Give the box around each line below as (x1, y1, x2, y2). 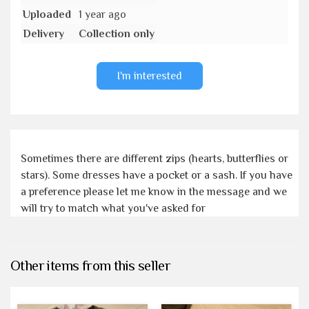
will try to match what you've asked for (21, 201, 211, 215)
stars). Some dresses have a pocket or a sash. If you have (21, 168, 292, 181)
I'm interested (117, 69, 182, 82)
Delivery (23, 27, 64, 40)
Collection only (79, 27, 154, 40)
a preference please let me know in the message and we (21, 185, 287, 198)
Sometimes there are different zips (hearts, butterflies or (21, 152, 288, 165)
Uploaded (23, 8, 71, 21)
